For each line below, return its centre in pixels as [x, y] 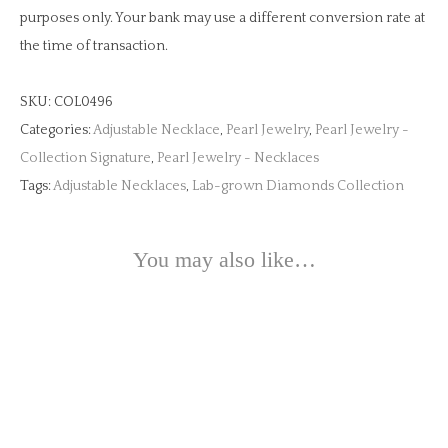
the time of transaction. [94, 46]
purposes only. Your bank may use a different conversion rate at [222, 18]
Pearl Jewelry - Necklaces [238, 158]
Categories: [56, 130]
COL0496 [83, 102]
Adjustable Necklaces [119, 186]
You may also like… [224, 259]
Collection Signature [85, 158]
